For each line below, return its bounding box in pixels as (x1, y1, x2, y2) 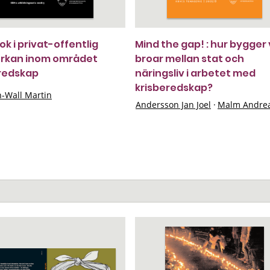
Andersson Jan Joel (136, 99, 211, 110)
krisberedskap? (135, 81, 213, 95)
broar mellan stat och (135, 52, 244, 66)
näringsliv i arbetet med (135, 66, 256, 80)
